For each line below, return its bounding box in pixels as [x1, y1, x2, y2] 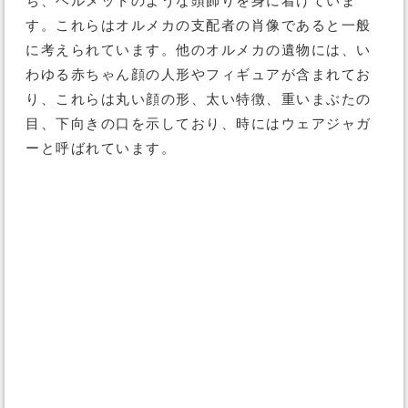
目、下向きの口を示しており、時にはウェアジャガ [25, 117, 372, 131]
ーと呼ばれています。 [25, 141, 176, 156]
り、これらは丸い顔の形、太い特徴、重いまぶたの [25, 92, 372, 107]
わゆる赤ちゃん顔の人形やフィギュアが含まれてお [25, 67, 372, 82]
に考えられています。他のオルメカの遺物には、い [25, 43, 372, 57]
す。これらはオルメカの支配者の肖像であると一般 [25, 18, 372, 33]
